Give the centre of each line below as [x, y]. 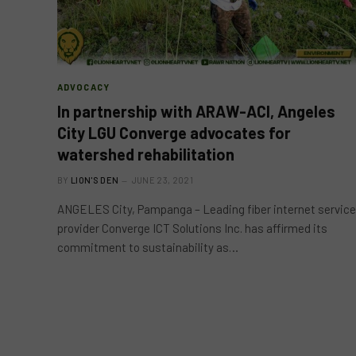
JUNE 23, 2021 [162, 180]
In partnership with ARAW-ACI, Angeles [196, 111]
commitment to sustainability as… [148, 247]
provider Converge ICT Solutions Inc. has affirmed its [192, 228]
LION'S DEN [95, 180]
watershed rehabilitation [146, 154]
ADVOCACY [83, 87]
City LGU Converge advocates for [174, 133]
